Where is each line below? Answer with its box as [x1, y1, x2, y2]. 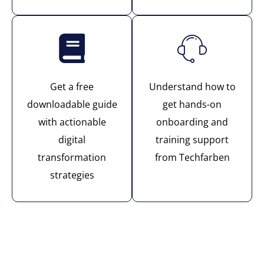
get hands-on [163, 98, 222, 111]
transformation [38, 151, 106, 164]
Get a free [50, 80, 94, 94]
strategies [49, 169, 94, 182]
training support [156, 133, 229, 147]
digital [58, 133, 85, 147]
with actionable [38, 115, 106, 129]
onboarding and [156, 115, 228, 129]
